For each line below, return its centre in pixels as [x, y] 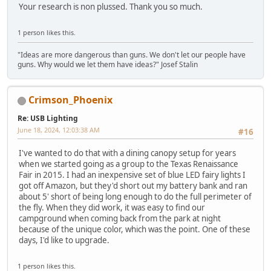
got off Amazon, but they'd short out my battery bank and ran [133, 185]
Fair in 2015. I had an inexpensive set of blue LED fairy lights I [132, 175]
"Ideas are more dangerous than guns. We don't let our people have [132, 55]
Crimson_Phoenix [70, 100]
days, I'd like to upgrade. [64, 240]
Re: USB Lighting [48, 119]
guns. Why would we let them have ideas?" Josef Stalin [108, 65]
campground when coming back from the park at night [120, 218]
